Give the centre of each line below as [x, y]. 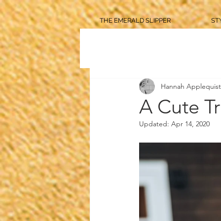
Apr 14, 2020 [190, 124]
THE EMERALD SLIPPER [135, 20]
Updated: [155, 124]
